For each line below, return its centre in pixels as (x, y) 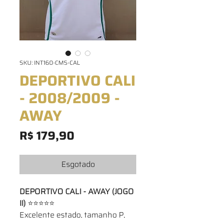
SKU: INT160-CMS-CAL (50, 63)
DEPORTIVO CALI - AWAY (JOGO (77, 191)
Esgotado (78, 164)
